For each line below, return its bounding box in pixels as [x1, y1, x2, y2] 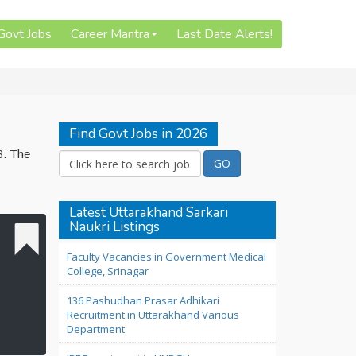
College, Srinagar [66, 264, 149, 278]
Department [66, 322, 125, 336]
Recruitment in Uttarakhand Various [66, 308, 239, 322]
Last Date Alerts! [176, 25, 273, 43]
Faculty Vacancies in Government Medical [66, 250, 266, 264]
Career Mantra [71, 25, 149, 43]
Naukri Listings [68, 218, 160, 236]
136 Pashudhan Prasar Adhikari [66, 293, 219, 308]
